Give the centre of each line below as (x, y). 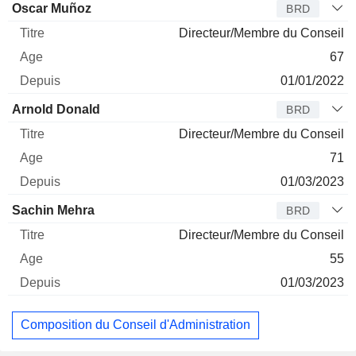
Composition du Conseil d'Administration (135, 325)
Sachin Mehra (53, 210)
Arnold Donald (56, 109)
